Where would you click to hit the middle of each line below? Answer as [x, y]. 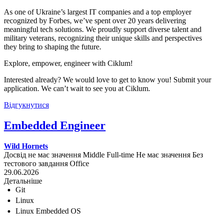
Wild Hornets [26, 146]
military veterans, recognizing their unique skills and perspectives [103, 38]
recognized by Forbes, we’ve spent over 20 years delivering [95, 20]
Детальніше [23, 181]
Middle [94, 155]
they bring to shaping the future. [53, 46]
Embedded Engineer [55, 125]
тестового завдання [36, 163]
